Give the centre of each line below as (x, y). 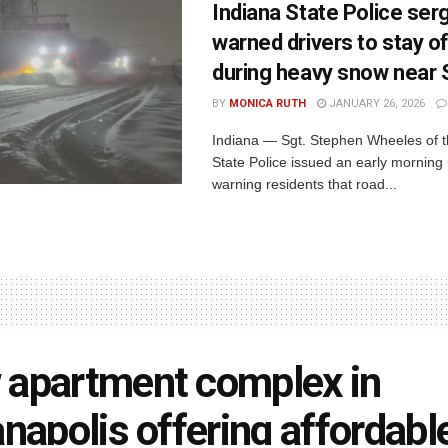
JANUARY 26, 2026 (375, 104)
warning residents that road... (304, 184)
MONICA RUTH (267, 104)
